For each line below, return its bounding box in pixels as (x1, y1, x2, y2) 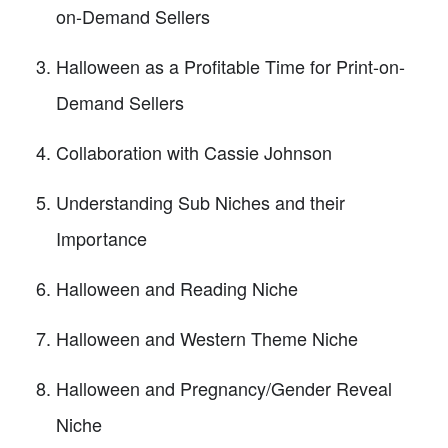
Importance (56, 224, 147, 251)
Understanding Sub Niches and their (56, 188, 345, 215)
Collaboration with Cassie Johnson (56, 138, 332, 165)
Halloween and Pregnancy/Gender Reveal (56, 374, 392, 401)
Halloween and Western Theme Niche (56, 324, 358, 351)
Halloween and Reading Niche (56, 274, 298, 301)
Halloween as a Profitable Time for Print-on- (56, 52, 405, 79)
